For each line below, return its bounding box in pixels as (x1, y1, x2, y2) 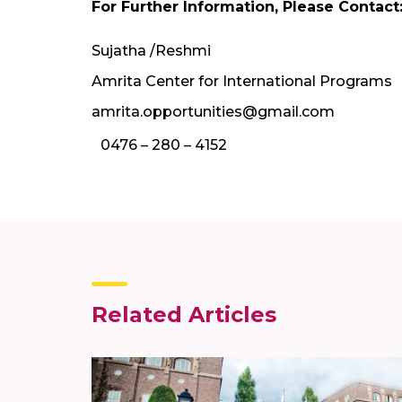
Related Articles (92, 301, 276, 328)
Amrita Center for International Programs (92, 72, 392, 90)
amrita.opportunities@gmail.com (92, 102, 335, 120)
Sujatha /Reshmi (92, 41, 211, 59)
